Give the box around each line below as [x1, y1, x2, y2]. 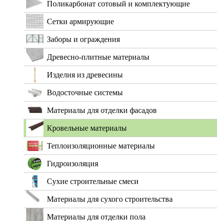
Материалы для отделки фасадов [47, 106, 157, 115]
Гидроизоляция [47, 159, 98, 168]
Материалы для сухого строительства [47, 195, 173, 204]
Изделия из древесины [47, 71, 123, 79]
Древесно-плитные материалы [47, 53, 149, 62]
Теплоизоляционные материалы [47, 142, 155, 150]
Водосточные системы [47, 88, 123, 97]
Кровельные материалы [47, 124, 127, 133]
